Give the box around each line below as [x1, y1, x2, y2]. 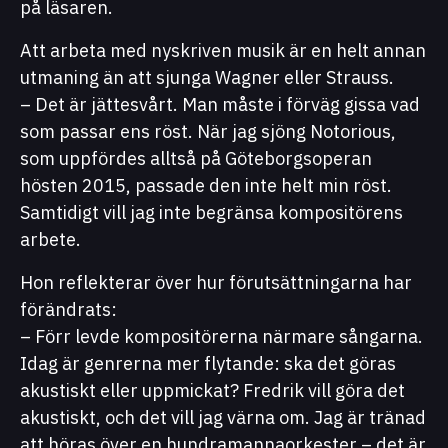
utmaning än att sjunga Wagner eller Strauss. [20, 65, 394, 89]
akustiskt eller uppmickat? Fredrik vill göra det [20, 378, 405, 402]
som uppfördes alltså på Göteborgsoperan [20, 146, 372, 170]
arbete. [20, 227, 81, 251]
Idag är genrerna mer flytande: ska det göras [20, 351, 396, 375]
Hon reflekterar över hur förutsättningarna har [20, 270, 412, 294]
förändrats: [20, 297, 117, 321]
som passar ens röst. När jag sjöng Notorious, [20, 119, 396, 143]
